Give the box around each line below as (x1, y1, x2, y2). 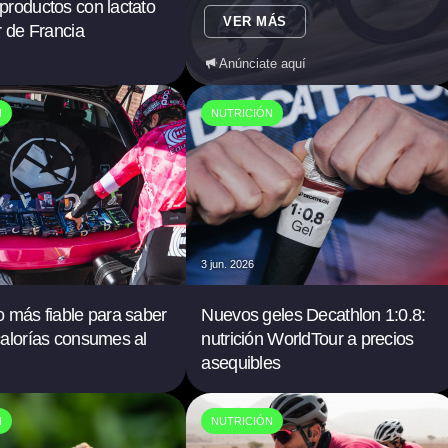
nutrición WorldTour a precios (201, 329, 414, 349)
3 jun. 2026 (201, 258, 255, 270)
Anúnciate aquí (219, 56, 307, 71)
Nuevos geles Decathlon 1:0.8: (201, 305, 426, 325)
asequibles (201, 353, 281, 373)
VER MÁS (223, 14, 287, 29)
